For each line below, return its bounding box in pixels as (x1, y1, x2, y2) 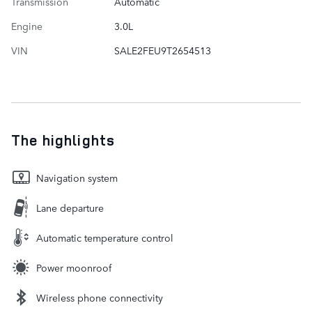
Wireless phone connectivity (36, 290, 163, 304)
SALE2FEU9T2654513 (114, 42, 211, 57)
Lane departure (36, 200, 104, 214)
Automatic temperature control (36, 230, 173, 244)
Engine (11, 18, 42, 33)
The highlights (11, 130, 115, 150)
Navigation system (36, 170, 118, 185)
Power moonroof (36, 260, 111, 274)
